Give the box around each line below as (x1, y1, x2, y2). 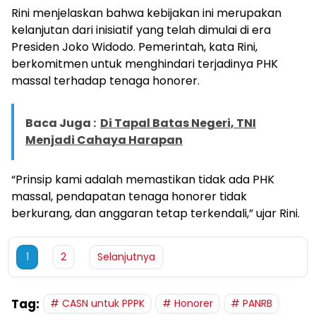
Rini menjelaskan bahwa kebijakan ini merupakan (11, 5, 281, 22)
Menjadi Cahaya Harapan (25, 132, 183, 149)
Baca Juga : (25, 115, 96, 132)
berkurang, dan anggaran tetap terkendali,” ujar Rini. (11, 205, 300, 222)
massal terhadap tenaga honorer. (11, 73, 200, 90)
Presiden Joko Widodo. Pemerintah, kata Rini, (11, 39, 257, 56)
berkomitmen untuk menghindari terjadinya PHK (11, 56, 278, 73)
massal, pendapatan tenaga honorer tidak (11, 188, 247, 205)
